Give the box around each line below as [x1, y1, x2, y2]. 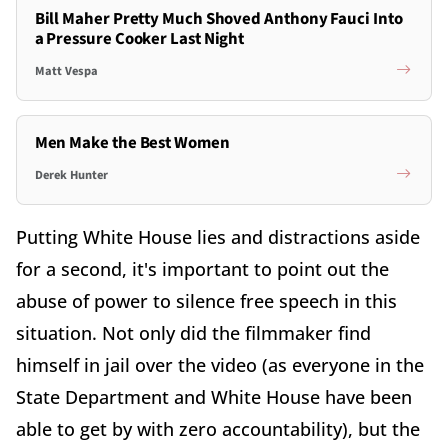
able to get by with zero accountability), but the [16, 417, 420, 442]
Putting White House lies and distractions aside [16, 225, 420, 250]
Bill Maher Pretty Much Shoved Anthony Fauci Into [34, 7, 403, 32]
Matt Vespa [34, 61, 98, 80]
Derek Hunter [34, 165, 108, 184]
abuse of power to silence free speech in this [16, 289, 397, 314]
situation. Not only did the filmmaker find [16, 321, 371, 346]
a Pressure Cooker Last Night [34, 27, 245, 52]
